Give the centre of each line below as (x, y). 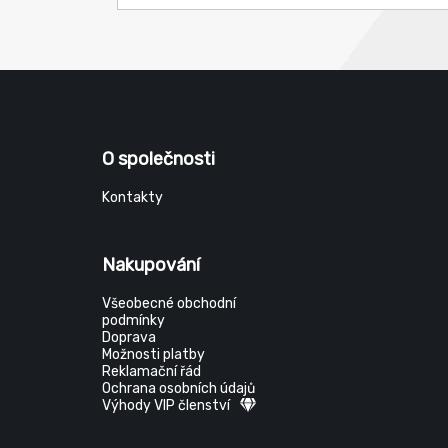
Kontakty (132, 197)
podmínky (133, 320)
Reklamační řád (151, 371)
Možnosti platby (153, 354)
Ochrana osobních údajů (178, 388)
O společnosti (158, 159)
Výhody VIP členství (166, 405)
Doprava (129, 337)
